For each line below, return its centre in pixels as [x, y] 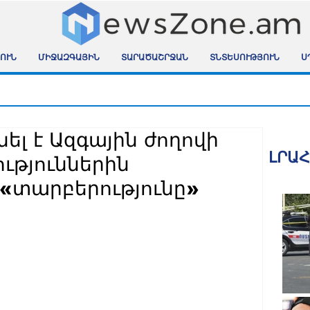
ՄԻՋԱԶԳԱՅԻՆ [69, 58]
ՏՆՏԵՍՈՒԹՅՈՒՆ [244, 58]
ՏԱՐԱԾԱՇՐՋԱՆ [154, 58]
